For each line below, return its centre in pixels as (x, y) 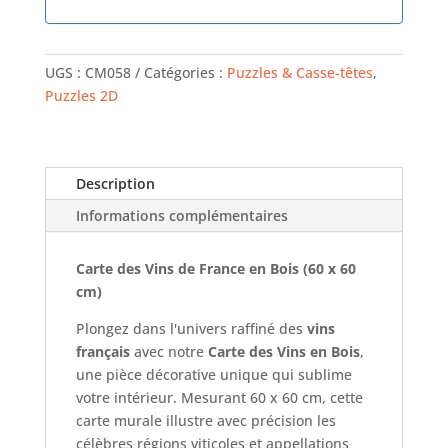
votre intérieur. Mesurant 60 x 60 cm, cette (219, 398)
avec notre (168, 352)
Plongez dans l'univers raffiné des (191, 329)
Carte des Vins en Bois (283, 352)
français (102, 352)
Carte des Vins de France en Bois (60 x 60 (215, 269)
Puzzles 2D (81, 96)
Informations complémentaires (181, 216)
